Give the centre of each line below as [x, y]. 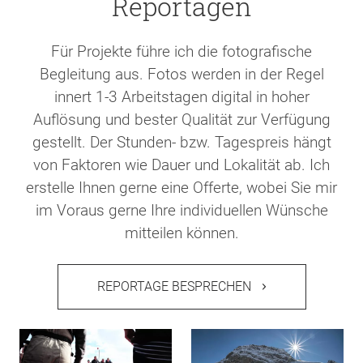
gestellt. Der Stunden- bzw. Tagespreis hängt [181, 142]
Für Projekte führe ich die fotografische [181, 51]
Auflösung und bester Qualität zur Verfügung [181, 119]
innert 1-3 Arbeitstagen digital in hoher [181, 96]
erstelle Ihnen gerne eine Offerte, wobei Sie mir [181, 187]
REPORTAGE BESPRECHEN [174, 286]
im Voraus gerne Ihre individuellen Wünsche [181, 210]
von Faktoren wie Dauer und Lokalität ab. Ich [181, 164]
